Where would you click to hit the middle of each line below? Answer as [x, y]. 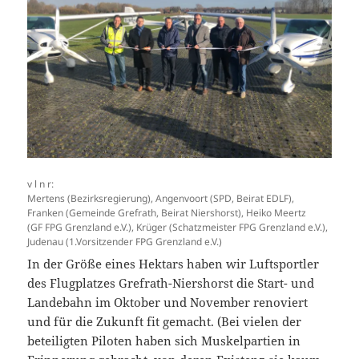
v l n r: [41, 184]
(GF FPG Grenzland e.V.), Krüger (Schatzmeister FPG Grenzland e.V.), [178, 228]
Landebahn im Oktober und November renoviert [168, 303]
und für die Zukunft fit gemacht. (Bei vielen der [165, 322]
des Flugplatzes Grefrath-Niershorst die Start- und [171, 283]
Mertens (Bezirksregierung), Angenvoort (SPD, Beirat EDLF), [161, 199]
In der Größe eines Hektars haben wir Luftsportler [173, 264]
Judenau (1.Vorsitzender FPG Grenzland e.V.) [125, 242]
